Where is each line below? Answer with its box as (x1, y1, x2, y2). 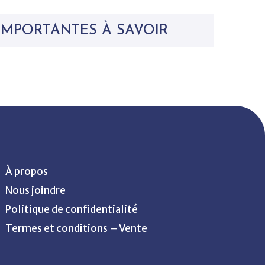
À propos (5, 165, 48, 178)
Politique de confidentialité (5, 203, 138, 216)
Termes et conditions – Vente (5, 222, 147, 235)
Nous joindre (5, 184, 66, 197)
